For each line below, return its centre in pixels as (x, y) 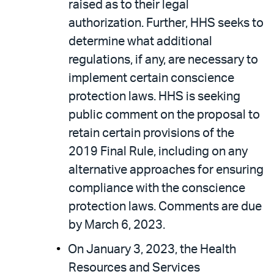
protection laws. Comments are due (165, 207)
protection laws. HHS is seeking (154, 97)
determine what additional (140, 42)
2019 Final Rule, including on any (158, 152)
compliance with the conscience (157, 188)
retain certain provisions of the (151, 133)
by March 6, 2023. (117, 225)
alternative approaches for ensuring (166, 170)
